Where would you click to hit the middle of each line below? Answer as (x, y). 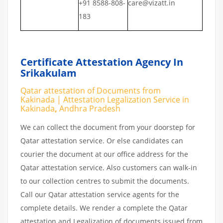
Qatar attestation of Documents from (91, 90)
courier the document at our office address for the (104, 154)
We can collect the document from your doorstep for (108, 127)
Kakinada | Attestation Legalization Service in (105, 99)
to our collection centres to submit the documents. (105, 181)
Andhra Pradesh (98, 108)
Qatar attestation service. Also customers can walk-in (109, 167)
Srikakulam (49, 73)
